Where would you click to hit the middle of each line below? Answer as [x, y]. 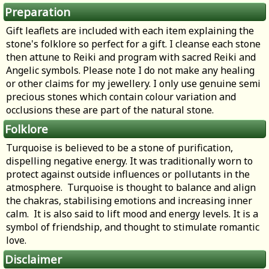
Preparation [38, 12]
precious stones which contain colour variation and [121, 97]
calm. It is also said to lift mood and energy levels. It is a [132, 214]
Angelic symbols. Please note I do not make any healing [130, 71]
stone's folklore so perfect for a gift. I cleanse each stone [133, 44]
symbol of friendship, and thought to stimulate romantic [133, 227]
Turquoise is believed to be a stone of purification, [119, 148]
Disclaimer [33, 259]
